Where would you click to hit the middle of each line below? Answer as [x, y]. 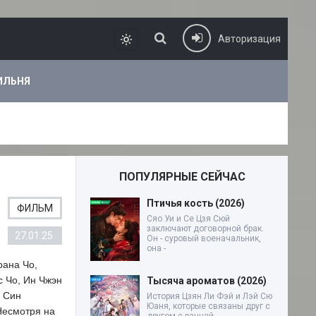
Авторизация [249, 39]
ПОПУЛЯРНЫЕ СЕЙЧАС [182, 177]
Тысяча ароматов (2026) [207, 281]
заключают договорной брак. [205, 229]
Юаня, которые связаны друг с [208, 306]
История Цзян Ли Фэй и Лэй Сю [209, 296]
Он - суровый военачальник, [204, 238]
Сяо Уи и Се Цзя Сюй [188, 219]
